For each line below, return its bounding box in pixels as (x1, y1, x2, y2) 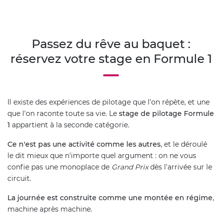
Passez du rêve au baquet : (32, 36, 190, 51)
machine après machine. (7, 204, 92, 214)
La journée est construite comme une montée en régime (7, 193, 213, 202)
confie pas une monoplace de (7, 162, 111, 171)
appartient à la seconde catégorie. (10, 120, 129, 129)
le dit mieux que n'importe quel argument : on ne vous (7, 151, 196, 160)
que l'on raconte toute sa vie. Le (7, 109, 119, 118)
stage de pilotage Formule (119, 109, 214, 118)
